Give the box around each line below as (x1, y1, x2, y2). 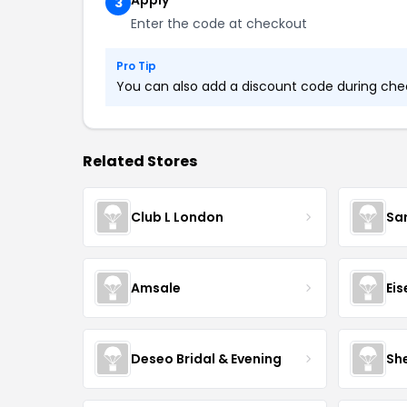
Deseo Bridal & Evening (131, 349, 282, 368)
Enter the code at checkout (131, 15, 307, 33)
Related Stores (83, 151, 197, 172)
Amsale (131, 278, 181, 297)
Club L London (131, 207, 223, 226)
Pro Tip (116, 58, 156, 74)
